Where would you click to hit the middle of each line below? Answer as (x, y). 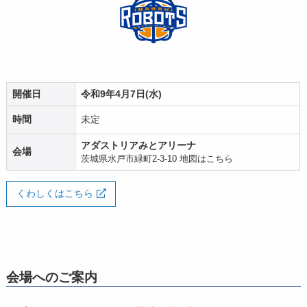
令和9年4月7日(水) (121, 94)
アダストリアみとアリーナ (138, 146)
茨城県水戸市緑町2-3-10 (130, 159)
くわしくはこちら (54, 194)
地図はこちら (206, 159)
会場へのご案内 (52, 277)
